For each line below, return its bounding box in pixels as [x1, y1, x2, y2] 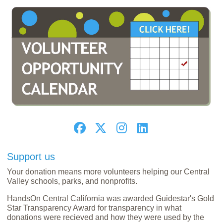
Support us [7, 151, 55, 162]
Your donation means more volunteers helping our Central [7, 167, 210, 176]
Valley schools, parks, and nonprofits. [7, 177, 138, 185]
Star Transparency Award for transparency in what [7, 204, 182, 212]
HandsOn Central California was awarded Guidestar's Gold [7, 194, 215, 203]
